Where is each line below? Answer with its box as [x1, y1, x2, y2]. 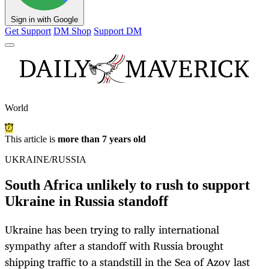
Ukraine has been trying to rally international [5, 220, 219, 239]
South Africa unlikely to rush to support [5, 177, 250, 193]
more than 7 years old [58, 134, 146, 145]
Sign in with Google [11, 15, 78, 25]
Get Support [5, 26, 51, 37]
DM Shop [53, 26, 91, 37]
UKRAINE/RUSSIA [5, 154, 86, 165]
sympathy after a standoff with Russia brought [5, 237, 223, 255]
